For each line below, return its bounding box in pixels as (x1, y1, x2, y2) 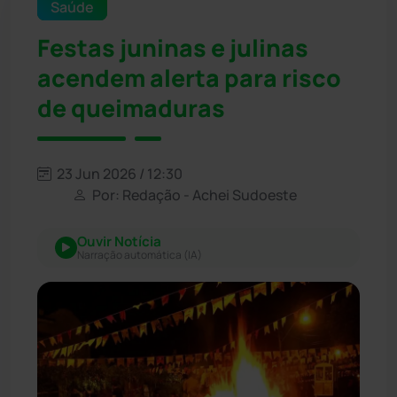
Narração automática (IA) (77, 246, 202, 262)
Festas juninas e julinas (37, 31, 308, 64)
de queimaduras (37, 91, 225, 124)
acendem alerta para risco (37, 61, 341, 94)
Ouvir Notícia (77, 231, 161, 251)
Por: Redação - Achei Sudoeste (90, 184, 297, 205)
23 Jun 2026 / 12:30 (54, 163, 183, 183)
